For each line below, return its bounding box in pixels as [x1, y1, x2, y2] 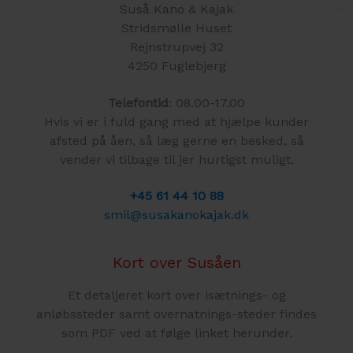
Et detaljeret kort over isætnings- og [67, 287, 286, 303]
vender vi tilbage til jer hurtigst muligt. [59, 151, 294, 167]
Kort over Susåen [112, 252, 241, 272]
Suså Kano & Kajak [120, 2, 233, 17]
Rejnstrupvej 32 [129, 39, 224, 55]
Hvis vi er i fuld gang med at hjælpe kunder [44, 113, 309, 129]
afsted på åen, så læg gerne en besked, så [49, 132, 304, 148]
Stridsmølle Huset [121, 20, 232, 36]
